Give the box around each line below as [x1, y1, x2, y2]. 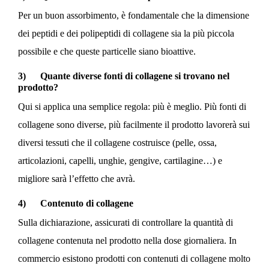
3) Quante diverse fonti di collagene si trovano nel [18, 70, 229, 81]
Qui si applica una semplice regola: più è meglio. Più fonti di [18, 101, 246, 112]
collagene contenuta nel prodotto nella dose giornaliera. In [18, 235, 237, 246]
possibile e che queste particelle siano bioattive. [18, 46, 196, 56]
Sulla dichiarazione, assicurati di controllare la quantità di [18, 217, 233, 228]
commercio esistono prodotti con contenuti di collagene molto [18, 253, 250, 264]
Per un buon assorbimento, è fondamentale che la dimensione [18, 10, 249, 20]
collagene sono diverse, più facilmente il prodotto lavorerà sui [18, 119, 250, 130]
